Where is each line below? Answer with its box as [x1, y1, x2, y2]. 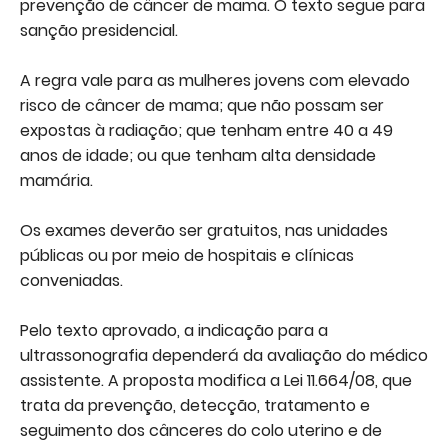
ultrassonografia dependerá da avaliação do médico [20, 344, 428, 368]
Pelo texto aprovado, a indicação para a [20, 319, 328, 343]
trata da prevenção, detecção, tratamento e [20, 394, 370, 418]
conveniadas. [20, 269, 123, 293]
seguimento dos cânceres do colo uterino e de [20, 419, 382, 443]
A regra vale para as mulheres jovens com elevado [20, 69, 410, 93]
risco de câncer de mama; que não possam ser [20, 94, 384, 118]
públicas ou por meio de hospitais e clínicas [20, 244, 354, 268]
